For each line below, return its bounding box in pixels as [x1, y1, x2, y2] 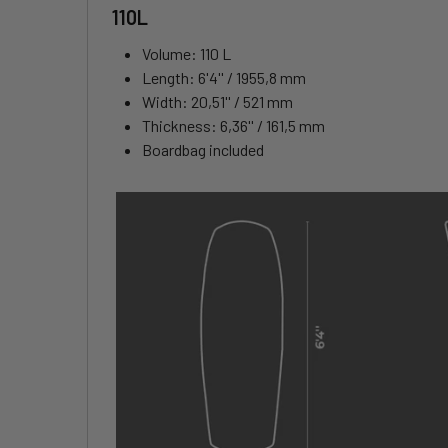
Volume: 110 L [142, 44, 231, 64]
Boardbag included [142, 140, 264, 160]
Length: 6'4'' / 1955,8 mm [142, 68, 306, 88]
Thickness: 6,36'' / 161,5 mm [142, 116, 325, 136]
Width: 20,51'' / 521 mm [142, 92, 293, 112]
